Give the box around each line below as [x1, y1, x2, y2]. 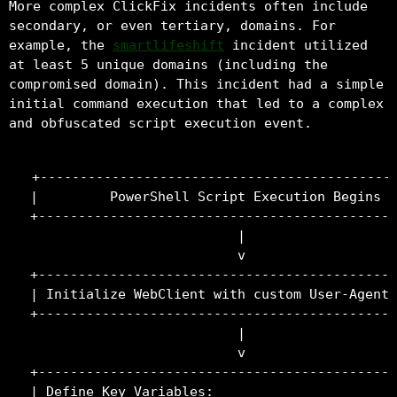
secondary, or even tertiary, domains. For [9, 17, 336, 34]
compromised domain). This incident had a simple [9, 75, 384, 92]
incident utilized [224, 36, 368, 53]
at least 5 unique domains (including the [9, 56, 328, 73]
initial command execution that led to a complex [9, 95, 384, 112]
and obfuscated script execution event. [9, 114, 312, 131]
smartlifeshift [113, 36, 224, 53]
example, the [9, 36, 113, 53]
